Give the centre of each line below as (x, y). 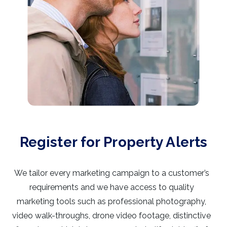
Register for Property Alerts (113, 142)
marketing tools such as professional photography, (111, 201)
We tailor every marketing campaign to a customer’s (111, 173)
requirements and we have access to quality (111, 187)
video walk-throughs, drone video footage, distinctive (111, 216)
